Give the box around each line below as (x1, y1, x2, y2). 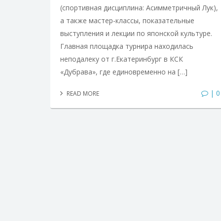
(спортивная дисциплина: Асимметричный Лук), (60, 2, 218, 12)
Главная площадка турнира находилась (60, 41, 193, 51)
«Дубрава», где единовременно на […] (60, 67, 187, 76)
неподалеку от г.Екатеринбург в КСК (60, 54, 183, 64)
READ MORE (65, 89, 99, 98)
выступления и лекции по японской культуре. (60, 28, 212, 38)
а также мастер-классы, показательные (60, 15, 194, 25)
